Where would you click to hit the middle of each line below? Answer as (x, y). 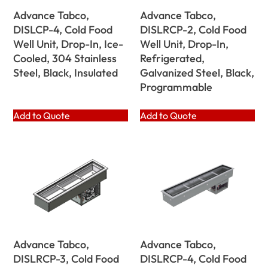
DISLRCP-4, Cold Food (193, 258)
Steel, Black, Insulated (66, 72)
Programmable (176, 87)
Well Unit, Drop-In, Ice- (68, 44)
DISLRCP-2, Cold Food (193, 29)
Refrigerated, (172, 58)
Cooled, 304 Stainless (65, 58)
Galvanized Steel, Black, (197, 72)
